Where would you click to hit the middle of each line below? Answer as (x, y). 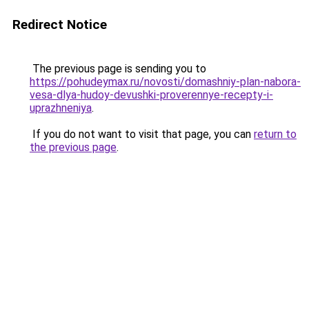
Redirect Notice (60, 24)
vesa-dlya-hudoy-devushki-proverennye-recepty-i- (151, 95)
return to (275, 134)
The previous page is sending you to (118, 69)
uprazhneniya (61, 108)
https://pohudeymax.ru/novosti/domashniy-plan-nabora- (165, 82)
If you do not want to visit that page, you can (142, 134)
